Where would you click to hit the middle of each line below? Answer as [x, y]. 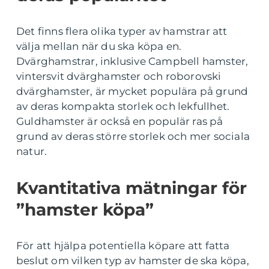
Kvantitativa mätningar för [131, 188]
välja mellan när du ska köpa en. [99, 46]
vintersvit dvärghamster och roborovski [119, 76]
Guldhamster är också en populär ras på [120, 121]
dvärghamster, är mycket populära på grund [132, 91]
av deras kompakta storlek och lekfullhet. [123, 106]
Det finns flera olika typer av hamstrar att [122, 31]
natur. [32, 151]
